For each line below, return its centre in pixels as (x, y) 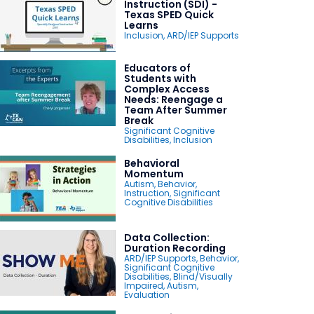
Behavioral (151, 163)
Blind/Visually (203, 276)
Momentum (153, 173)
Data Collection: (166, 237)
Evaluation (146, 294)
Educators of (157, 68)
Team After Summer (175, 110)
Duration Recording (175, 248)
